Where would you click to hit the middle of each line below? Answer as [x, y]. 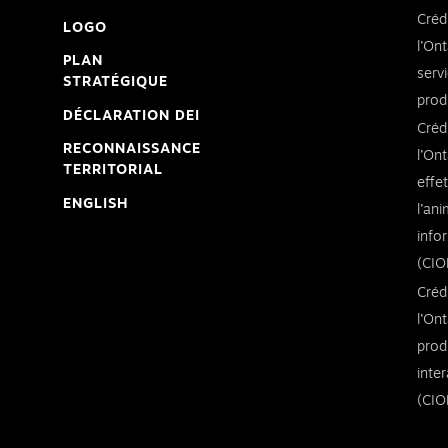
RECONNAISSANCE [132, 149]
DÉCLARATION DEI [131, 115]
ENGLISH [95, 203]
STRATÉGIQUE [115, 82]
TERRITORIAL [113, 170]
